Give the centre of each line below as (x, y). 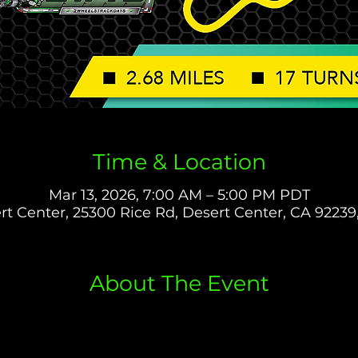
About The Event (179, 284)
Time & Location (179, 161)
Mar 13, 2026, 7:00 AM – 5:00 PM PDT (179, 195)
